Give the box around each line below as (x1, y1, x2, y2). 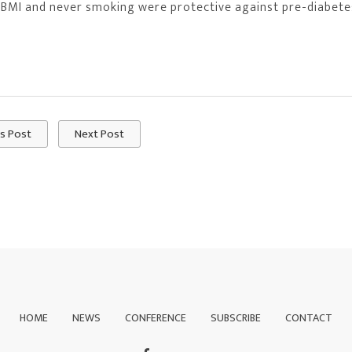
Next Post (75, 124, 125, 145)
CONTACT (285, 309, 332, 328)
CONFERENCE (125, 309, 186, 328)
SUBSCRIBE (211, 309, 261, 328)
